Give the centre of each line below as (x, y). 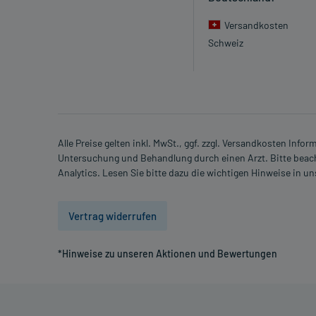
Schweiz (226, 43)
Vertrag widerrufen (113, 216)
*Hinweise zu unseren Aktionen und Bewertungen (168, 254)
